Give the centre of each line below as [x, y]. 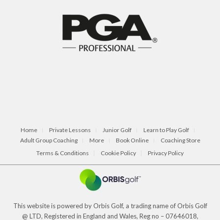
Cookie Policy [118, 153]
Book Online [132, 140]
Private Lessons [70, 130]
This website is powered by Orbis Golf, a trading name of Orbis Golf [110, 206]
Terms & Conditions [63, 153]
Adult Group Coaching [49, 140]
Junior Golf [117, 130]
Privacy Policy [166, 153]
